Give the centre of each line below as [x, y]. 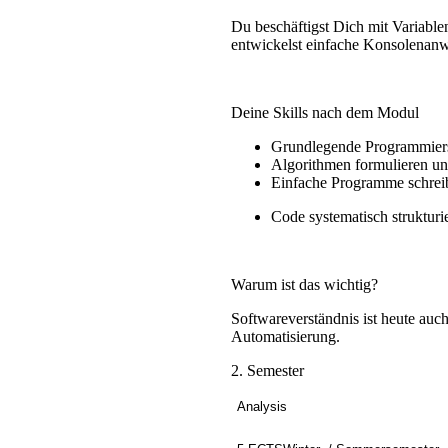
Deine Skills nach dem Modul [324, 113]
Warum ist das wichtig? [304, 285]
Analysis [261, 407]
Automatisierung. [285, 337]
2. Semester [267, 371]
